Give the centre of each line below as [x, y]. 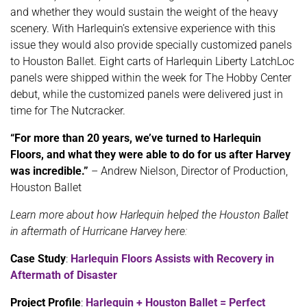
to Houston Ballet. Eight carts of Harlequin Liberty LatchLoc [152, 62]
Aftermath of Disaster [64, 275]
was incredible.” [49, 171]
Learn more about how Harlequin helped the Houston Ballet [149, 215]
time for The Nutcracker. [69, 111]
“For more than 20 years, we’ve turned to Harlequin [136, 138]
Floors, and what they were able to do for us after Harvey [150, 155]
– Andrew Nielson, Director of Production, [188, 171]
